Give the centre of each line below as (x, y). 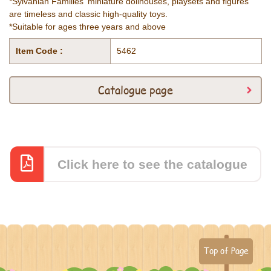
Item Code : (39, 51)
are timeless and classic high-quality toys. (88, 14)
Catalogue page (135, 90)
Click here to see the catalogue (152, 164)
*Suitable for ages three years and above (87, 27)
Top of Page (226, 250)
